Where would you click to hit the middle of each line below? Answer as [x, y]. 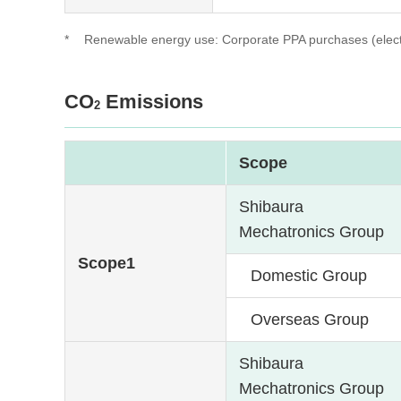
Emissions [152, 101]
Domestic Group [309, 275]
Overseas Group [310, 319]
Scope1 [107, 263]
